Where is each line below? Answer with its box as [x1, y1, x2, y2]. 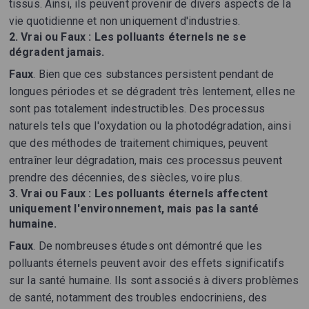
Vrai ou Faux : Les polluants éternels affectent [21, 187, 268, 201]
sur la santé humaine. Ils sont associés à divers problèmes [8, 274, 299, 288]
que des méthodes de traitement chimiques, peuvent [8, 137, 268, 150]
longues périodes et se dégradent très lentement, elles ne [8, 85, 296, 99]
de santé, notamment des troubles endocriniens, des [8, 291, 268, 305]
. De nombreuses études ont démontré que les [33, 239, 262, 253]
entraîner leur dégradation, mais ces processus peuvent [8, 154, 282, 168]
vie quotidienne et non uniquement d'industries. [8, 14, 240, 28]
